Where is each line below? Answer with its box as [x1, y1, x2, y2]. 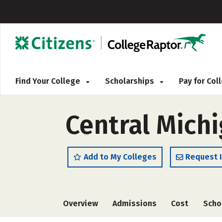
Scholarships [105, 76, 156, 86]
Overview [63, 199, 98, 208]
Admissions [112, 199, 157, 208]
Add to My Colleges [84, 152, 157, 162]
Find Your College [15, 76, 82, 86]
